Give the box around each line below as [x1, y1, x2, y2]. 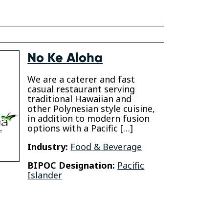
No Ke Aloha [27, 49, 103, 66]
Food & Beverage [70, 141, 142, 153]
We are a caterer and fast [27, 73, 135, 86]
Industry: [27, 141, 68, 153]
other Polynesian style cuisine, [27, 103, 155, 115]
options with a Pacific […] [27, 122, 133, 134]
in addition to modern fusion [27, 112, 150, 125]
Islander [27, 169, 63, 181]
